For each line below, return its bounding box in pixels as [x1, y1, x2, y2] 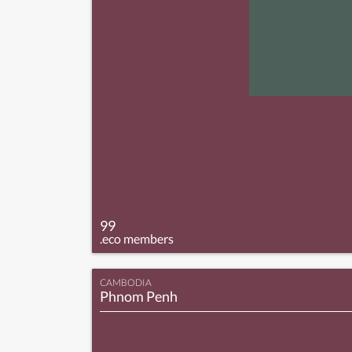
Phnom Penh [100, 287, 178, 305]
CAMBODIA [100, 276, 152, 288]
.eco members [100, 230, 174, 246]
